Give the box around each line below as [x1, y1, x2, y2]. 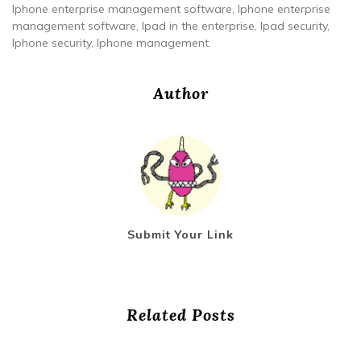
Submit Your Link [127, 226, 234, 242]
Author [152, 82, 209, 103]
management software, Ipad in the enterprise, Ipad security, [12, 18, 330, 33]
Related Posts [126, 304, 235, 325]
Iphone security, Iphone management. [12, 35, 211, 50]
